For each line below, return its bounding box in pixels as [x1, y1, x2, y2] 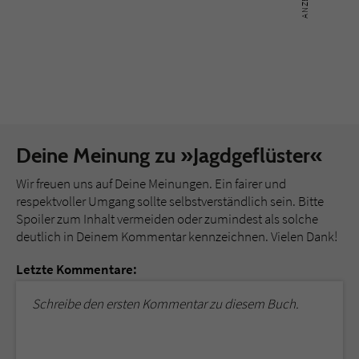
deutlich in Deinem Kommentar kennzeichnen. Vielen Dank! [16, 228, 337, 246]
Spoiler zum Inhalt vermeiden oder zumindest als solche [16, 210, 318, 228]
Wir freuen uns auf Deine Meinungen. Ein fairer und [16, 175, 286, 193]
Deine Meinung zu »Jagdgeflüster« [16, 143, 323, 169]
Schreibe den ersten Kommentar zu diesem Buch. [32, 295, 299, 313]
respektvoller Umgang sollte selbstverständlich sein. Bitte [16, 192, 324, 211]
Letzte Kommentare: [16, 260, 137, 279]
